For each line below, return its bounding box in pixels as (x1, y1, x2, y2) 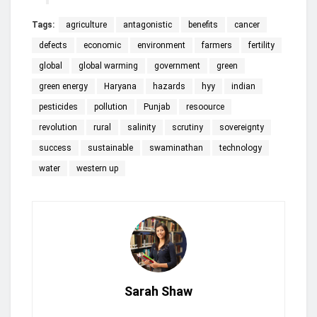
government (154, 61, 200, 71)
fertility (248, 40, 275, 51)
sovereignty (219, 122, 264, 133)
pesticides (39, 102, 78, 113)
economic (83, 40, 121, 51)
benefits (188, 20, 218, 30)
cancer (234, 20, 260, 30)
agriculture (66, 20, 107, 30)
